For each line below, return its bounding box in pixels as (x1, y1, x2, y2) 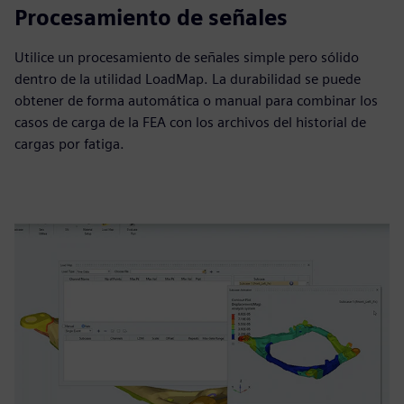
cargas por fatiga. (14, 135, 124, 152)
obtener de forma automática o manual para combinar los (14, 92, 378, 109)
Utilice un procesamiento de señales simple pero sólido (14, 49, 359, 66)
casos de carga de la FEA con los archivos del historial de (14, 114, 366, 131)
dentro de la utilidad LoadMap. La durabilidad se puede (14, 70, 361, 87)
